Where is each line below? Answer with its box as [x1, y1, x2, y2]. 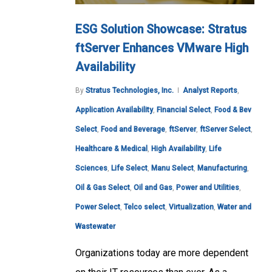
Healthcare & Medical [75, 144, 148, 153]
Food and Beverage [101, 124, 165, 134]
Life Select [111, 163, 148, 172]
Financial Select [157, 105, 211, 114]
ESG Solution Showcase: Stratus [75, 22, 246, 36]
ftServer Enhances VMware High [75, 41, 248, 55]
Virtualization [169, 202, 214, 211]
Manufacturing [197, 163, 247, 172]
